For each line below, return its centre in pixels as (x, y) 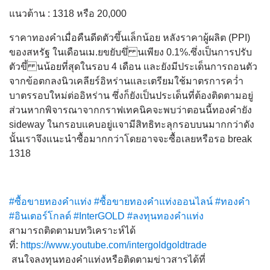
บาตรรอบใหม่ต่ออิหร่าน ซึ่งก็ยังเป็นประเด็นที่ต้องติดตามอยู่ (131, 95)
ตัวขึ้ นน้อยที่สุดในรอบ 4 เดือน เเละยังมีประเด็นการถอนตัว (133, 66)
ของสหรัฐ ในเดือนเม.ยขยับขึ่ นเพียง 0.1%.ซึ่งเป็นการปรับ (130, 52)
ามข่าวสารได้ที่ (174, 259)
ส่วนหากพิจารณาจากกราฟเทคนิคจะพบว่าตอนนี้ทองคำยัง (130, 110)
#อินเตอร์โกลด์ (40, 216)
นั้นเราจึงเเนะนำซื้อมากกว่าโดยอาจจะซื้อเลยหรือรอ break (130, 139)
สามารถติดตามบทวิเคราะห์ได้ (72, 230)
